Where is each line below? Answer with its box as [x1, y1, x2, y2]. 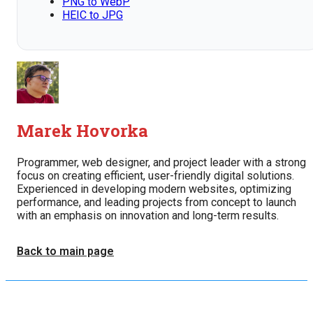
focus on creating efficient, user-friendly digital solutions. [17, 169, 294, 183]
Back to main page [17, 245, 114, 259]
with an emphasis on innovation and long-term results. [17, 209, 279, 223]
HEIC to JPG [62, 8, 123, 22]
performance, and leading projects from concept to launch [17, 196, 296, 210]
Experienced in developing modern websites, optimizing [17, 182, 291, 196]
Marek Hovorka [17, 119, 148, 143]
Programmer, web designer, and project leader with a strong [17, 156, 306, 170]
